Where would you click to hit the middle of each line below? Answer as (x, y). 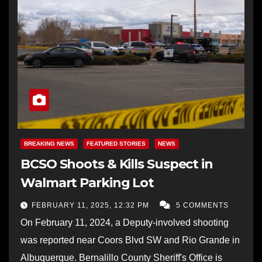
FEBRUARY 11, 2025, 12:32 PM (92, 205)
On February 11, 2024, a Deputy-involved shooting (125, 222)
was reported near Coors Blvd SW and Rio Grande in (130, 240)
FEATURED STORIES (116, 143)
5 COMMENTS (202, 205)
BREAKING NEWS (49, 143)
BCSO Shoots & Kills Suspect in (117, 164)
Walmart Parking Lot (87, 182)
